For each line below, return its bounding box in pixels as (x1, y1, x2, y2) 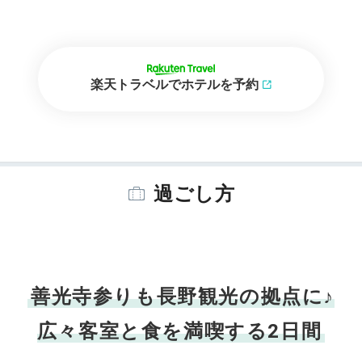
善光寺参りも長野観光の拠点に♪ (30, 285, 335, 308)
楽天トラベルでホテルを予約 (90, 77, 259, 92)
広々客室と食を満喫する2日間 (36, 320, 322, 343)
